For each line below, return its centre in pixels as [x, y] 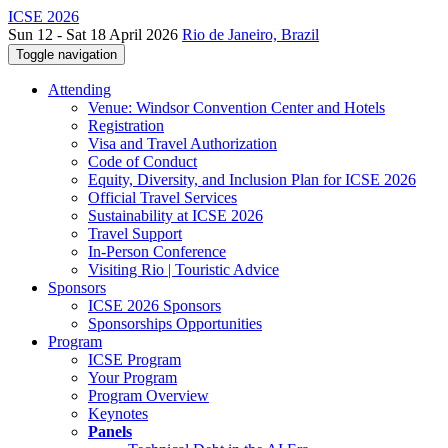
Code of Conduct [142, 161]
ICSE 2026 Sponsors [154, 305]
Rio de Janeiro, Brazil [250, 34]
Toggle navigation [66, 54]
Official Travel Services [162, 197]
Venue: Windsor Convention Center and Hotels [236, 107]
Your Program [132, 377]
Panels [110, 431]
